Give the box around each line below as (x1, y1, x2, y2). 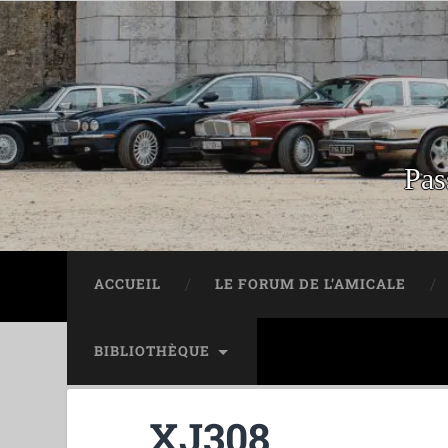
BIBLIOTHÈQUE (94, 342, 211, 360)
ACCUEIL (94, 275, 162, 293)
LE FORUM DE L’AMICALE (215, 275, 407, 293)
